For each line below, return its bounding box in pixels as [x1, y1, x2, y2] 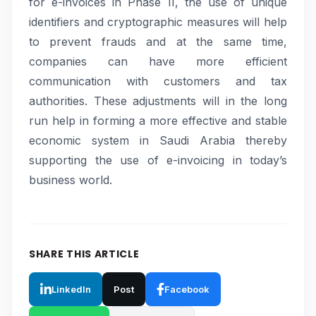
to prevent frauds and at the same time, [29, 35, 287, 49]
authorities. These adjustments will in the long [29, 94, 287, 108]
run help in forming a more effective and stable [29, 114, 287, 128]
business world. [29, 173, 112, 187]
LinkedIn [51, 283, 91, 295]
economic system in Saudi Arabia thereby [29, 133, 287, 147]
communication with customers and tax [29, 74, 287, 88]
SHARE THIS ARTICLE [29, 247, 140, 261]
